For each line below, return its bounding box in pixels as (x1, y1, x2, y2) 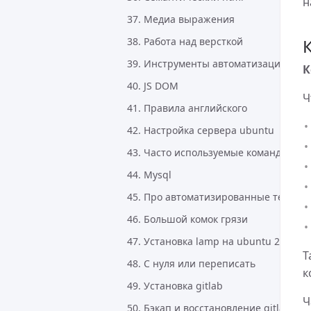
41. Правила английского (127, 101, 247, 115)
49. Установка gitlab (127, 279, 223, 292)
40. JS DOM (127, 79, 178, 92)
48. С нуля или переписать (127, 257, 255, 270)
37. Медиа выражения (127, 12, 235, 26)
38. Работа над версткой (127, 35, 243, 48)
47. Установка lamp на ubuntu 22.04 (127, 235, 299, 248)
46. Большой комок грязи (127, 212, 248, 226)
